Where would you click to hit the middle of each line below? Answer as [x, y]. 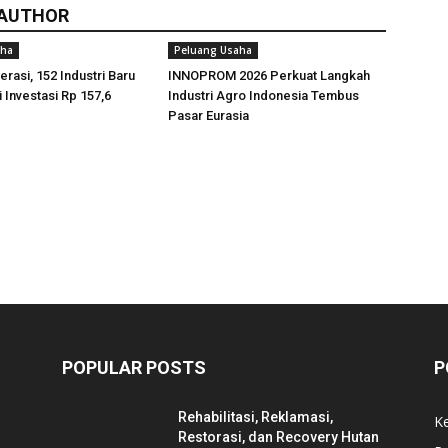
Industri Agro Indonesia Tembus [263, 95]
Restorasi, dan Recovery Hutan [278, 437]
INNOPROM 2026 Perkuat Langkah [269, 75]
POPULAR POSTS [134, 367]
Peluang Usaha [213, 50]
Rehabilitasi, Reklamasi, [255, 417]
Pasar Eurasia [208, 115]
